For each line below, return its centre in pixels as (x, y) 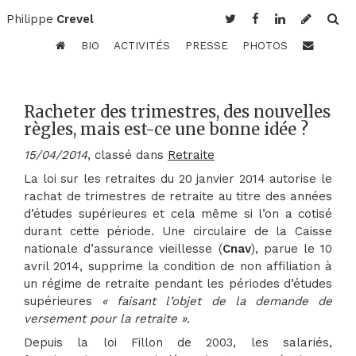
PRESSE (206, 45)
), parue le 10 (291, 249)
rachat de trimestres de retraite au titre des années (178, 197)
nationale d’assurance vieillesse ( (123, 249)
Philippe (29, 19)
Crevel (75, 19)
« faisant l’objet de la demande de (217, 302)
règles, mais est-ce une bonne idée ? (166, 130)
